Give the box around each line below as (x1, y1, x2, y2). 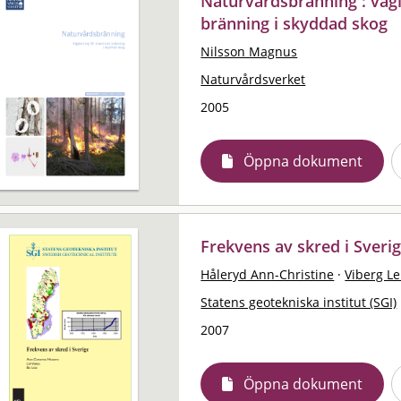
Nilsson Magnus (200, 42, 298, 60)
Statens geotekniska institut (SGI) (200, 293, 397, 311)
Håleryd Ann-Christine (200, 265, 335, 283)
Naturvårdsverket (200, 70, 306, 88)
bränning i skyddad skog (200, 12, 388, 34)
